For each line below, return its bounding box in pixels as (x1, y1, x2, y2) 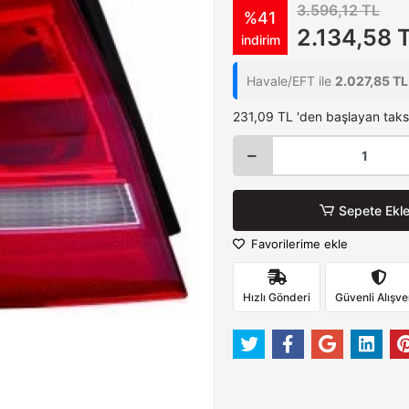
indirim (240, 31, 280, 47)
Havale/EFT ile (246, 73, 335, 89)
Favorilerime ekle (247, 236, 348, 251)
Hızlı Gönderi (243, 289, 310, 304)
